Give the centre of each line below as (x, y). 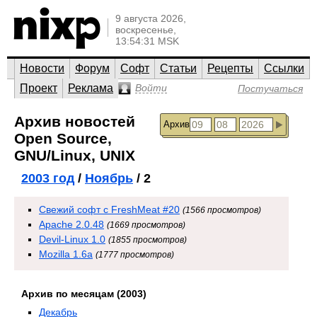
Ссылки (284, 68)
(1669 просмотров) (146, 225)
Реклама (91, 88)
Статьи (178, 68)
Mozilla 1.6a (66, 254)
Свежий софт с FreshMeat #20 (109, 209)
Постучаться (270, 88)
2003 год (48, 178)
